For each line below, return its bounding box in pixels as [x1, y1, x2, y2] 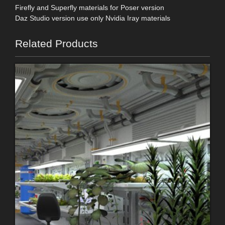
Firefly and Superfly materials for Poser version [15, 4, 164, 12]
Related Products [15, 38, 98, 50]
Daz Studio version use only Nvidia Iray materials [15, 14, 170, 23]
